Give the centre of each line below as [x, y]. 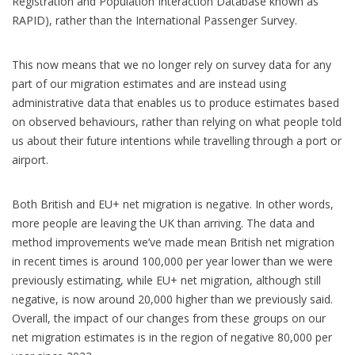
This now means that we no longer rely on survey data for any [172, 64]
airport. [30, 159]
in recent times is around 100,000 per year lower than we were [172, 261]
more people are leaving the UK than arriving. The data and [163, 223]
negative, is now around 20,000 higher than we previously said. [172, 299]
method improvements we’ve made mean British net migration [173, 242]
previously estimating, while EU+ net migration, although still [166, 280]
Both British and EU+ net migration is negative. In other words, [173, 204]
